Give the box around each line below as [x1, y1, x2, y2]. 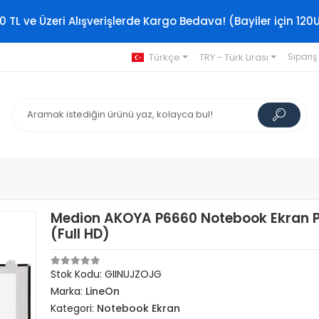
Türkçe [148, 50, 180, 64]
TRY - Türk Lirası [199, 50, 268, 64]
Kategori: [51, 301, 98, 315]
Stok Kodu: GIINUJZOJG [51, 267, 162, 281]
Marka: [51, 284, 86, 298]
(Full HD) [51, 224, 110, 244]
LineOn [85, 284, 120, 298]
